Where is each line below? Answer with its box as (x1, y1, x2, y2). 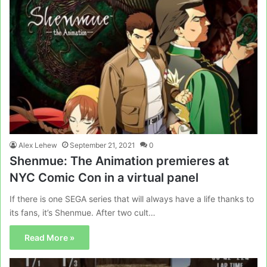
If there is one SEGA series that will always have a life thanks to (10, 194, 254, 204)
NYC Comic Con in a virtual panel (10, 170, 198, 185)
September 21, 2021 (70, 141, 135, 150)
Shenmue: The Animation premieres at (10, 154, 229, 169)
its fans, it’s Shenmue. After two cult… (10, 207, 156, 218)
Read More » (24, 232, 74, 243)
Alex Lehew (18, 141, 57, 150)
